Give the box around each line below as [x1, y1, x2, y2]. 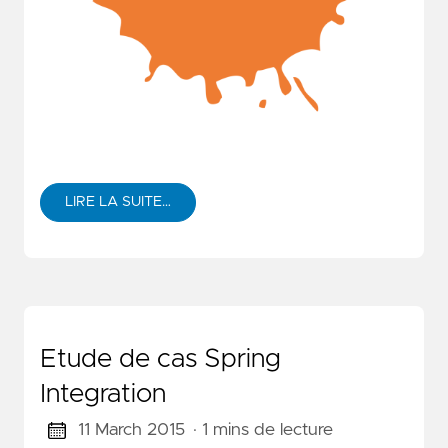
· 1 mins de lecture [192, 421, 333, 440]
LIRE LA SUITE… [65, 195, 171, 210]
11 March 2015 [77, 421, 185, 440]
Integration [40, 381, 166, 408]
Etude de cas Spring [40, 346, 281, 373]
